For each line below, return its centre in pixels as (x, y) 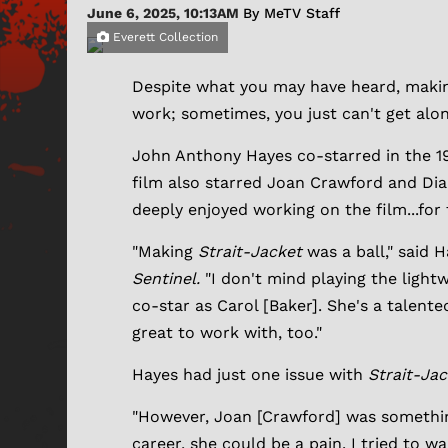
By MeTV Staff (291, 13)
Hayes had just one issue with (250, 375)
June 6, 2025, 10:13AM (165, 13)
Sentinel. (168, 279)
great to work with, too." (227, 333)
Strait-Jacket (252, 252)
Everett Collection (163, 37)
